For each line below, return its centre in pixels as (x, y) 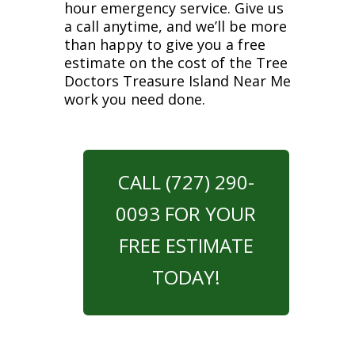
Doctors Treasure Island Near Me (177, 81)
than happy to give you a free (164, 44)
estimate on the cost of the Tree (176, 63)
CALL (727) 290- (186, 182)
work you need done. (134, 99)
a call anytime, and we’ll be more (175, 26)
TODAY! (186, 277)
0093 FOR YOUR (186, 214)
